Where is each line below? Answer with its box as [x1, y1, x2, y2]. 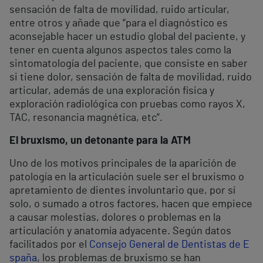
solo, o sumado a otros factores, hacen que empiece [9, 199, 252, 210]
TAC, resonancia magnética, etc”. [9, 113, 163, 124]
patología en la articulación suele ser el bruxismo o [9, 172, 244, 183]
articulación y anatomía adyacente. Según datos [9, 226, 231, 237]
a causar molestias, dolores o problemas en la [9, 213, 221, 224]
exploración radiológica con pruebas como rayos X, [9, 99, 245, 110]
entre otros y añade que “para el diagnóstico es [9, 18, 228, 29]
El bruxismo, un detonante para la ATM [9, 136, 191, 147]
